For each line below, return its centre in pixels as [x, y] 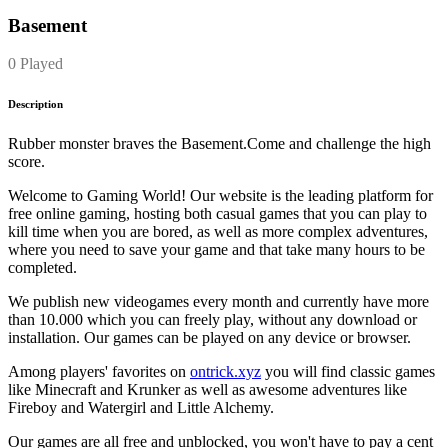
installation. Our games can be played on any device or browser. [209, 338]
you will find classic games [348, 372]
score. [26, 162]
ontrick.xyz [225, 372]
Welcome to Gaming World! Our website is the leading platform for [220, 196]
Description [35, 104]
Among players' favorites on [99, 372]
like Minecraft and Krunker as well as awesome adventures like [207, 390]
